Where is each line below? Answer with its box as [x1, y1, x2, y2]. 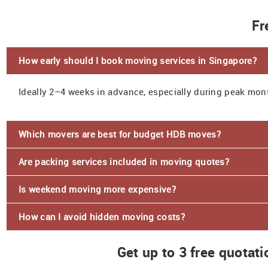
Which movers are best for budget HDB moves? [19, 127, 221, 140]
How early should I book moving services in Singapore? [19, 54, 257, 66]
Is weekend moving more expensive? [19, 182, 176, 195]
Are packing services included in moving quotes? [19, 155, 230, 167]
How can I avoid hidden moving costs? [19, 210, 185, 223]
